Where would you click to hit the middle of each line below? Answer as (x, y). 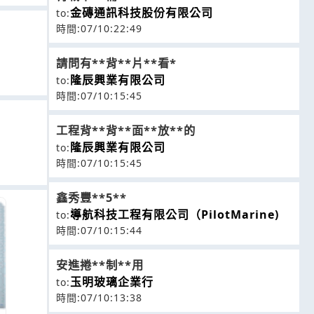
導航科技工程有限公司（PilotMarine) (175, 214)
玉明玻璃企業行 (112, 282)
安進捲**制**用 (100, 265)
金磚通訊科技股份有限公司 (142, 13)
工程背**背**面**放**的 (126, 130)
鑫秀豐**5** (91, 198)
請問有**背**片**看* (116, 63)
